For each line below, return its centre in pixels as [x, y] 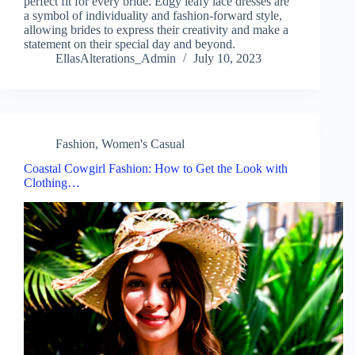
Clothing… [52, 182]
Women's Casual [143, 144]
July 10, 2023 [227, 59]
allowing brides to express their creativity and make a [156, 30]
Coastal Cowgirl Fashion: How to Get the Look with [156, 168]
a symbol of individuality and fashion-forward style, [153, 16]
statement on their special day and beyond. [130, 44]
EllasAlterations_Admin [116, 59]
